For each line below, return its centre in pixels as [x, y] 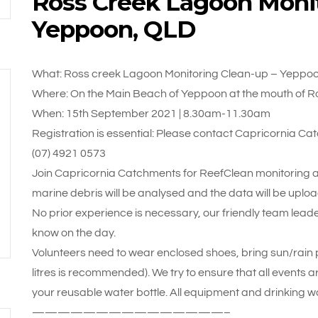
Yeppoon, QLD [114, 29]
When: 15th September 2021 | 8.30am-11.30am [151, 114]
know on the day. [73, 233]
